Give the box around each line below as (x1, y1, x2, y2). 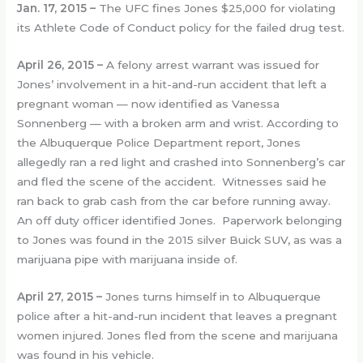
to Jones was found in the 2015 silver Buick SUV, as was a (17, 233, 343, 246)
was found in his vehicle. (17, 348, 155, 361)
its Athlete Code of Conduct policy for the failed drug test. (17, 20, 345, 34)
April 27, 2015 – (17, 289, 103, 303)
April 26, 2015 (17, 58, 98, 71)
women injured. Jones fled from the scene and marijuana (17, 328, 339, 342)
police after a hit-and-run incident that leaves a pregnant (17, 309, 338, 322)
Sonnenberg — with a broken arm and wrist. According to (17, 116, 340, 130)
